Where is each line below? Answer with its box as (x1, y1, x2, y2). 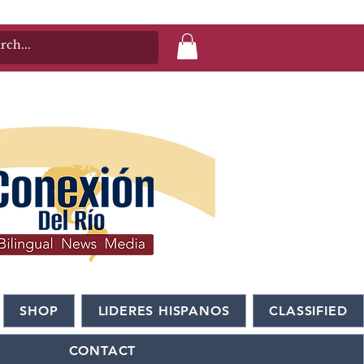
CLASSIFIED (269, 303, 348, 319)
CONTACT (68, 343, 136, 359)
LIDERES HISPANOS (97, 303, 230, 319)
